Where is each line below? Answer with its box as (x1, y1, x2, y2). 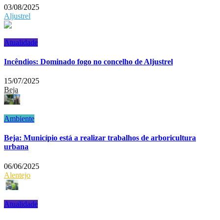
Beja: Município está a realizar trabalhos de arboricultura (4, 134, 196, 142)
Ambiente (4, 114, 34, 123)
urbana (4, 142, 28, 151)
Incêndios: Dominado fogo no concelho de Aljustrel (4, 57, 173, 66)
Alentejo (4, 170, 30, 179)
